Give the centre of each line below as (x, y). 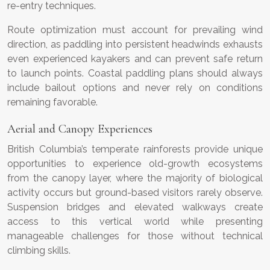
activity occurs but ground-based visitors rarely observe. (135, 193)
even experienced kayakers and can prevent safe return (135, 59)
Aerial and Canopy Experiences (80, 129)
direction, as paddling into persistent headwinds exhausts (135, 45)
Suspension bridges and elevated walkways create (135, 207)
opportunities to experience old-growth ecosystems (135, 164)
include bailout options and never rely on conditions (135, 88)
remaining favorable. (52, 102)
